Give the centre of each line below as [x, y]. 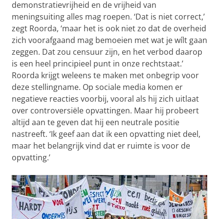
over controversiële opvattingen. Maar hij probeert [105, 110]
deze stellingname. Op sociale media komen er [97, 87]
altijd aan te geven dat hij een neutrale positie [96, 122]
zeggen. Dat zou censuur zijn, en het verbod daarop [107, 52]
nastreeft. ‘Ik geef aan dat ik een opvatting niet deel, [106, 134]
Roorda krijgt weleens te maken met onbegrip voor [105, 75]
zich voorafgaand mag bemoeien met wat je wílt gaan [109, 40]
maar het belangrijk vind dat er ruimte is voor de [101, 145]
